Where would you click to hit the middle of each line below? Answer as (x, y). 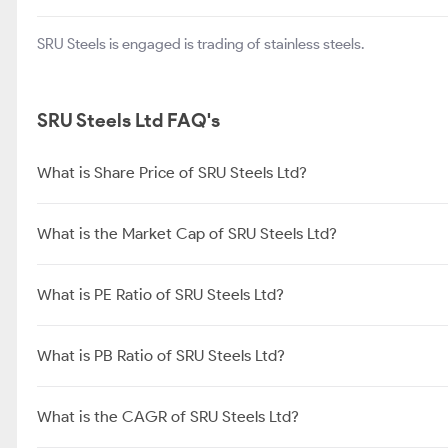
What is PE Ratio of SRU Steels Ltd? (160, 294)
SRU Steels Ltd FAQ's (128, 120)
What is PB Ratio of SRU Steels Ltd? (161, 355)
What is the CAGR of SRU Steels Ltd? (168, 416)
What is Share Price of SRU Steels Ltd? (172, 172)
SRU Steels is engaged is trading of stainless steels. (200, 44)
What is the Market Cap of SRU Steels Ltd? (187, 233)
